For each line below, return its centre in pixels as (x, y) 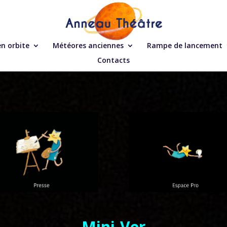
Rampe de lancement (185, 45)
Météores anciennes (88, 45)
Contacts (113, 60)
